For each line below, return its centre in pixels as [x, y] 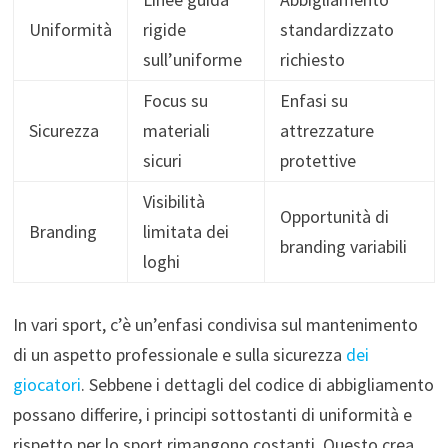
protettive [317, 160]
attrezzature [326, 130]
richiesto [312, 59]
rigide [164, 29]
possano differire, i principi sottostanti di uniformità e [212, 414]
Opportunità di [334, 216]
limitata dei [185, 231]
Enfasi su [313, 100]
